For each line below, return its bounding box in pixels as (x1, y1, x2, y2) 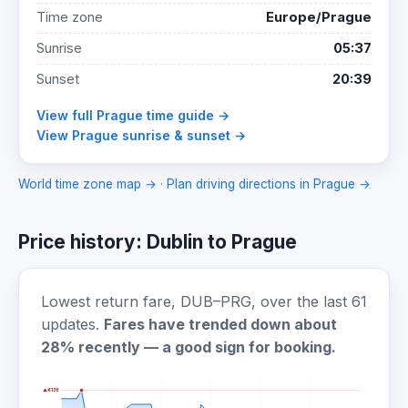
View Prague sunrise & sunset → (36, 127, 247, 144)
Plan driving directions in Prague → (167, 177, 371, 192)
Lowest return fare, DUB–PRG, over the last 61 (41, 292, 367, 311)
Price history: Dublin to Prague (18, 230, 297, 254)
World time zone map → (18, 177, 157, 192)
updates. (41, 315, 104, 334)
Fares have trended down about (104, 315, 337, 334)
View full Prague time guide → (36, 107, 230, 124)
